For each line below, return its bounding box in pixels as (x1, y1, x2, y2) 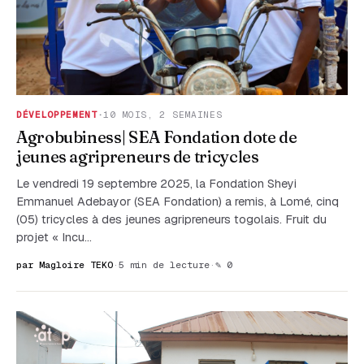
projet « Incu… (16, 230, 92, 245)
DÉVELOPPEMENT (16, 108, 97, 120)
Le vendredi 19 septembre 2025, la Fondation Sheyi (16, 176, 297, 191)
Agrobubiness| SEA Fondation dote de (16, 127, 297, 148)
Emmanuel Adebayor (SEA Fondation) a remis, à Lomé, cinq (16, 194, 339, 209)
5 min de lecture (119, 258, 210, 271)
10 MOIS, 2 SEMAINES (103, 108, 223, 120)
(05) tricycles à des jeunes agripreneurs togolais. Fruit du (16, 212, 327, 227)
